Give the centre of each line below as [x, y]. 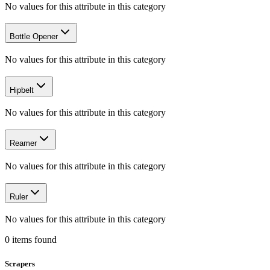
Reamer [23, 143]
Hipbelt [22, 90]
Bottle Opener [34, 37]
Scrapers [20, 263]
